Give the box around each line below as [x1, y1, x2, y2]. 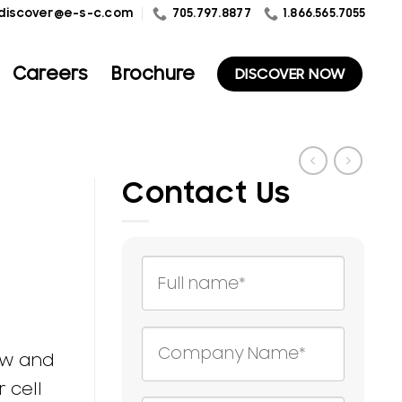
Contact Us [122, 176, 292, 211]
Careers [12, 63, 89, 84]
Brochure [111, 63, 196, 84]
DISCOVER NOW [234, 66, 345, 83]
